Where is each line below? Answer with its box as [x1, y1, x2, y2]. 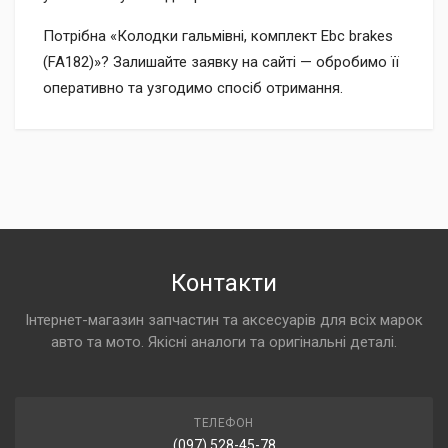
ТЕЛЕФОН [194, 416, 254, 430]
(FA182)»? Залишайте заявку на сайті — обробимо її [43, 53, 399, 71]
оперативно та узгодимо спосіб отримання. [43, 79, 343, 97]
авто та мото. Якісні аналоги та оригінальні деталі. [51, 333, 397, 351]
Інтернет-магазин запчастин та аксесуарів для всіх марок [25, 311, 423, 329]
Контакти [171, 269, 277, 297]
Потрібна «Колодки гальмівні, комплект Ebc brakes [43, 27, 393, 45]
